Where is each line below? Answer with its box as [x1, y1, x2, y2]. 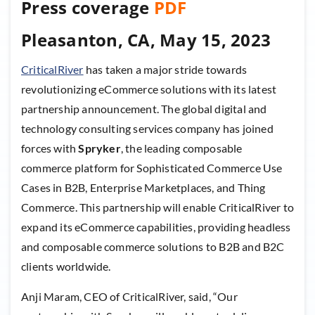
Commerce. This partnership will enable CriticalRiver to [21, 200, 295, 214]
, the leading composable [120, 141, 243, 155]
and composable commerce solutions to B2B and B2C [21, 240, 285, 254]
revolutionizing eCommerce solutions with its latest [21, 82, 277, 96]
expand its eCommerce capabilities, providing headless [21, 220, 291, 234]
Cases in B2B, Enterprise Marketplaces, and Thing [21, 181, 266, 195]
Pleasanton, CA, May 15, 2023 [21, 28, 271, 52]
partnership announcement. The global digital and [21, 102, 267, 116]
